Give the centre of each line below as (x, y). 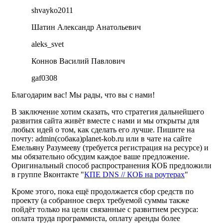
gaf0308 (44, 78)
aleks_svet (48, 44)
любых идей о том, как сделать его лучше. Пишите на (103, 130)
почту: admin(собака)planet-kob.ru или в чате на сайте (102, 139)
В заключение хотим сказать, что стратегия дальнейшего (108, 112)
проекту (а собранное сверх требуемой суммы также (100, 200)
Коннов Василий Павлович (78, 61)
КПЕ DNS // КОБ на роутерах (134, 174)
